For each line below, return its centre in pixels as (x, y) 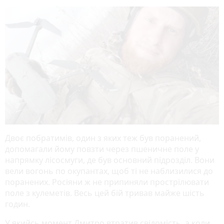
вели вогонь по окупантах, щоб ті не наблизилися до (109, 171)
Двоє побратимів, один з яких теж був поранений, (103, 138)
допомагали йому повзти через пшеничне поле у (102, 149)
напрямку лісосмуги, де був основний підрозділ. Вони (110, 160)
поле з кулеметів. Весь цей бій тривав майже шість (105, 193)
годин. (17, 204)
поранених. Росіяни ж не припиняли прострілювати (107, 182)
